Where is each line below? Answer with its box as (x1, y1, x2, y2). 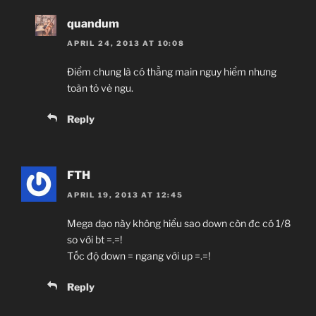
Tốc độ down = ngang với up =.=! (67, 250, 210, 262)
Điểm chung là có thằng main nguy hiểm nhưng (67, 65, 276, 78)
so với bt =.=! (67, 233, 122, 246)
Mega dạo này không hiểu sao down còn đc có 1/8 (67, 217, 291, 230)
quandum (67, 16, 119, 30)
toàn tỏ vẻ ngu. (67, 81, 133, 94)
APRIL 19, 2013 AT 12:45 (67, 190, 183, 200)
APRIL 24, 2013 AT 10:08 (67, 38, 185, 47)
